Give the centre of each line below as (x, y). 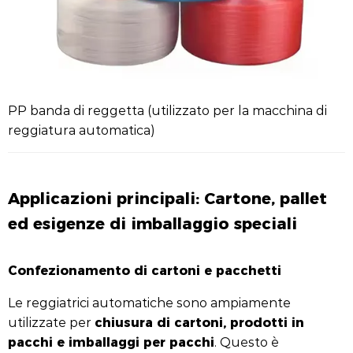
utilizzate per (51, 322)
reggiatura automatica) (82, 130)
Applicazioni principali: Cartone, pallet (167, 197)
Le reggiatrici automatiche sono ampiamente (149, 302)
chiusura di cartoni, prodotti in (199, 321)
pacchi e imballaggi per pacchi (111, 341)
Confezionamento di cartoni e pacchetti (145, 269)
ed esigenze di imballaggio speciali (152, 222)
